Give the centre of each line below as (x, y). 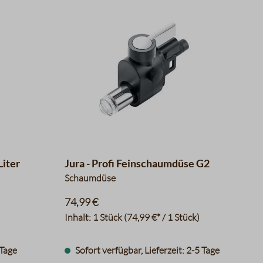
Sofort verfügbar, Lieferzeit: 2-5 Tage (146, 250)
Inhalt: (78, 217)
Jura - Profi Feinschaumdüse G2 (137, 163)
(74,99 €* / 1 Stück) (161, 217)
